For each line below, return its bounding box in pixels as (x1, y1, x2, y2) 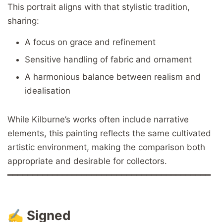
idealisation (25, 85, 70, 96)
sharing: (7, 15, 39, 26)
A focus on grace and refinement (25, 37, 156, 47)
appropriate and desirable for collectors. (7, 156, 167, 166)
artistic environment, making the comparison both (7, 142, 205, 152)
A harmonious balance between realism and (25, 71, 201, 82)
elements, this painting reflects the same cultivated (7, 128, 211, 138)
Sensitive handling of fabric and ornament (25, 54, 192, 64)
